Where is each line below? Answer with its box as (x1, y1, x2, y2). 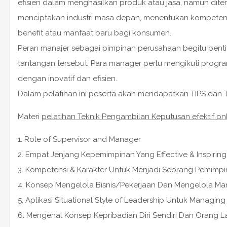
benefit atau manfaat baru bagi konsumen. (17, 28, 171, 37)
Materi (17, 111, 42, 121)
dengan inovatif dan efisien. (17, 73, 117, 83)
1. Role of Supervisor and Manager (17, 134, 141, 144)
